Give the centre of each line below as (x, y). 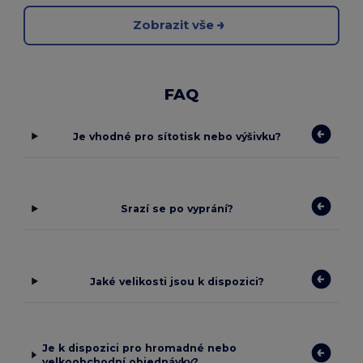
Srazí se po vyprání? (177, 209)
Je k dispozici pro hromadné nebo (139, 348)
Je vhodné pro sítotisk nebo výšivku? (177, 136)
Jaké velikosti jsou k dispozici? (177, 281)
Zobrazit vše (173, 25)
